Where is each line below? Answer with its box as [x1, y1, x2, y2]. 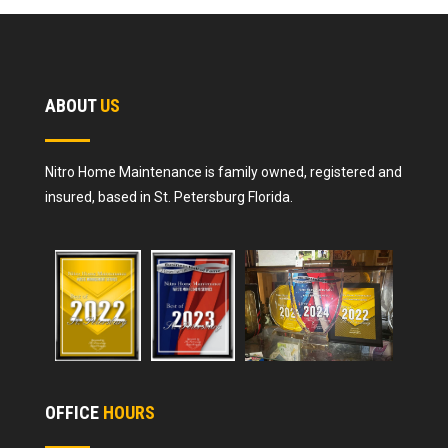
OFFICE [44, 402, 103, 424]
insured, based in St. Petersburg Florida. [44, 189, 293, 205]
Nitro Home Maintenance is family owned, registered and [44, 164, 402, 180]
